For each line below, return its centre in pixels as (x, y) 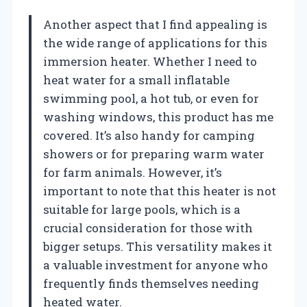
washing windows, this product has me (158, 116)
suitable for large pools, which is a (142, 209)
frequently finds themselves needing (151, 283)
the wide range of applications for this (155, 42)
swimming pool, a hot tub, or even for (151, 98)
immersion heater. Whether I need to (150, 61)
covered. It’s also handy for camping (149, 135)
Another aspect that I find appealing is (155, 24)
